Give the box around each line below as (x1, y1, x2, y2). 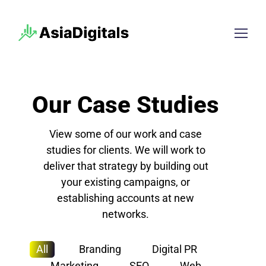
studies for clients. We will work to (46, 144, 205, 156)
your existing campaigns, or (61, 176, 191, 188)
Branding (79, 243, 122, 255)
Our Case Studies (32, 91, 220, 119)
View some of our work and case (49, 128, 202, 140)
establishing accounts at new (57, 192, 195, 204)
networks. (102, 208, 150, 220)
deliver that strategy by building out (43, 160, 208, 172)
